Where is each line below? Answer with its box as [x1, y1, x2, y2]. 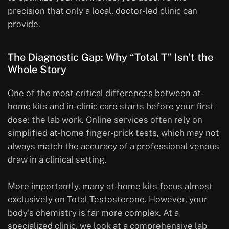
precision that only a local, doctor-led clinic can [8, 6, 197, 16]
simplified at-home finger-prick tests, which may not [8, 128, 219, 139]
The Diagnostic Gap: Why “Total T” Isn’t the [8, 51, 213, 64]
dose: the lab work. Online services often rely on [8, 114, 202, 125]
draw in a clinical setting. [8, 154, 107, 165]
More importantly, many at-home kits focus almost [8, 181, 213, 192]
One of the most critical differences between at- [8, 88, 204, 99]
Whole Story [8, 63, 66, 76]
